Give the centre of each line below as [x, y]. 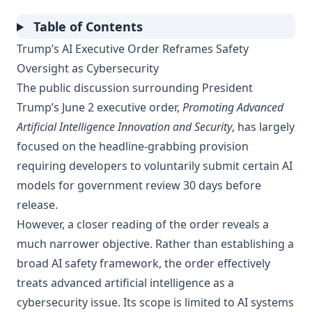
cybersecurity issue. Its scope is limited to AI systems [155, 302]
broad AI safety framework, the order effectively [143, 263]
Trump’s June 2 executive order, [100, 107]
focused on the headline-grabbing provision [133, 146]
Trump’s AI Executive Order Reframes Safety [133, 49]
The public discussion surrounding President [135, 88]
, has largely [263, 127]
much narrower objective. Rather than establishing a [155, 244]
